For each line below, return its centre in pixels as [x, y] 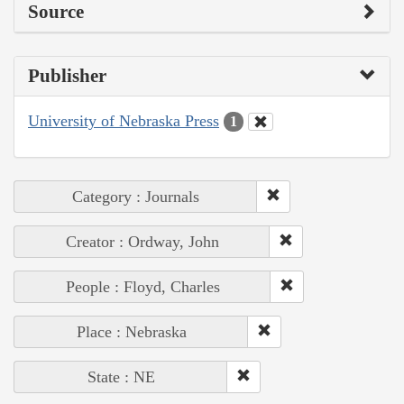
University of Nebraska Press [124, 120]
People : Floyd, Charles [142, 287]
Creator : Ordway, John [142, 242]
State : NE [121, 377]
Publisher [67, 75]
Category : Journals [136, 197]
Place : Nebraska [131, 332]
